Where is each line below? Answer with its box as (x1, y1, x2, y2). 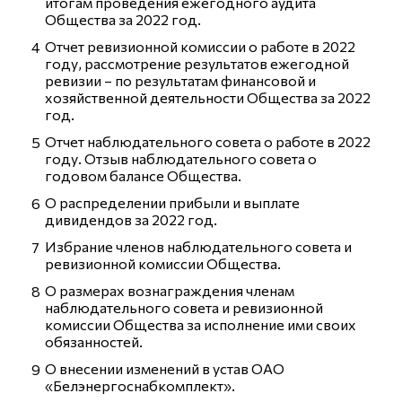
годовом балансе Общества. (45, 167, 241, 184)
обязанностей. (45, 333, 143, 350)
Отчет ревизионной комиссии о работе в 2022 (45, 38, 355, 55)
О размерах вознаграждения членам (45, 282, 294, 299)
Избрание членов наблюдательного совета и (45, 238, 352, 255)
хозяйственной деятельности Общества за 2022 (45, 89, 371, 106)
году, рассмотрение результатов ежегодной (45, 55, 349, 72)
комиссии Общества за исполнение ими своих (45, 316, 356, 333)
